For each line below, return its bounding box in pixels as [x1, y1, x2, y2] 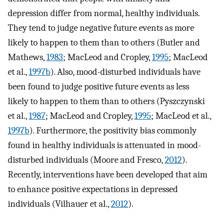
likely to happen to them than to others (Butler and [8, 37, 200, 48]
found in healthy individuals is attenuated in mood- [8, 139, 201, 151]
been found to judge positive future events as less [8, 81, 189, 92]
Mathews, [8, 51, 46, 63]
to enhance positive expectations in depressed [8, 183, 178, 195]
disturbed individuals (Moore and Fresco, [8, 154, 165, 165]
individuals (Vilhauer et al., [8, 198, 111, 209]
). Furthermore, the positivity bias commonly [29, 125, 197, 136]
